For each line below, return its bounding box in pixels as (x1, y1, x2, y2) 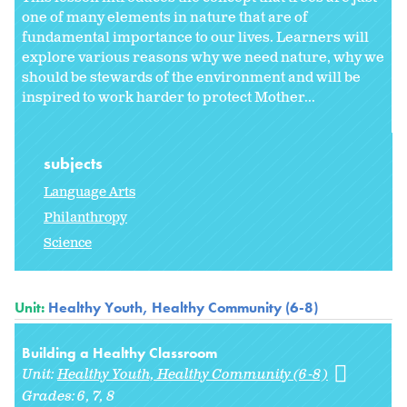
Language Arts (44, 184, 135, 202)
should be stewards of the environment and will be (22, 67, 361, 87)
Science (44, 234, 92, 253)
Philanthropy (44, 209, 127, 227)
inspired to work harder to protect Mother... (22, 87, 315, 107)
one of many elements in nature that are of (22, 7, 308, 27)
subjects (44, 153, 106, 174)
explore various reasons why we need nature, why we (22, 47, 384, 67)
